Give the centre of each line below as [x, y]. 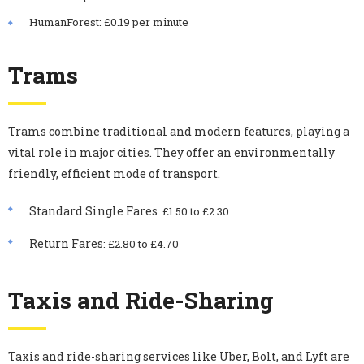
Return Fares [66, 243]
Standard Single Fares [93, 210]
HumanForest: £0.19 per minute [109, 22]
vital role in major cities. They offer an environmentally [171, 152]
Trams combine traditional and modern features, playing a [179, 131]
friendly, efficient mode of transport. [114, 173]
